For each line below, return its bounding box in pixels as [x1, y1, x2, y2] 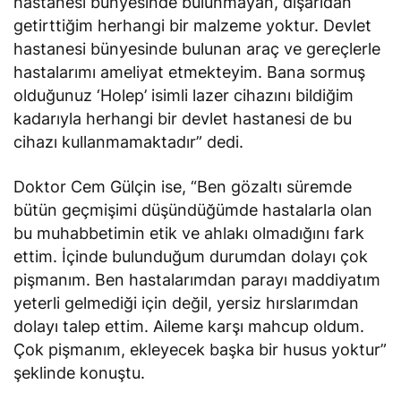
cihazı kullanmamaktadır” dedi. [13, 132, 244, 151]
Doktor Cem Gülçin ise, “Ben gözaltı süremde [13, 176, 353, 196]
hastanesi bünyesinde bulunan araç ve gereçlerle [13, 38, 381, 58]
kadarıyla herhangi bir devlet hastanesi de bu [13, 108, 353, 128]
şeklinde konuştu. [13, 363, 146, 382]
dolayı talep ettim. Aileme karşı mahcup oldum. [13, 316, 365, 336]
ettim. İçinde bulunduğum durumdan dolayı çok [13, 246, 369, 266]
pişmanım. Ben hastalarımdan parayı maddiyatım [13, 269, 381, 289]
